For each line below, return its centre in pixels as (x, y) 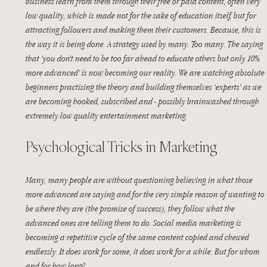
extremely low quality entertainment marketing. (107, 115)
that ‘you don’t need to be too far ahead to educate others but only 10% (144, 58)
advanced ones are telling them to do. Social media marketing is (134, 223)
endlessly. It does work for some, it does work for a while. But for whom (144, 251)
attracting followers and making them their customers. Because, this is (144, 30)
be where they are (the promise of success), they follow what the (131, 208)
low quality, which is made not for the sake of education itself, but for (142, 15)
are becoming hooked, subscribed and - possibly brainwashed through (143, 101)
